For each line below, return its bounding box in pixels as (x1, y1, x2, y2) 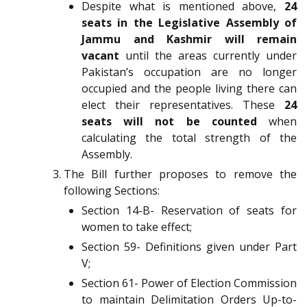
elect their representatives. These (82, 97, 284, 113)
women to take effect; (82, 219, 192, 235)
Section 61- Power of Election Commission (82, 275, 297, 291)
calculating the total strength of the (82, 130, 297, 146)
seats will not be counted (82, 114, 257, 130)
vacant (82, 48, 119, 64)
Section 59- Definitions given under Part (82, 239, 297, 255)
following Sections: (64, 183, 160, 199)
